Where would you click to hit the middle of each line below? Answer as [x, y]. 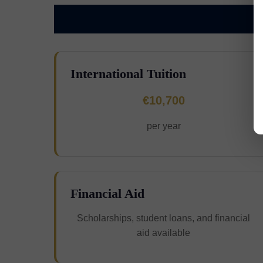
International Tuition [128, 74]
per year [163, 126]
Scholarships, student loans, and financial [164, 218]
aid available [164, 233]
